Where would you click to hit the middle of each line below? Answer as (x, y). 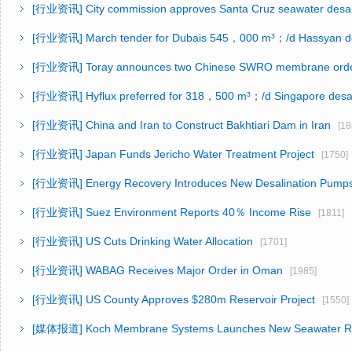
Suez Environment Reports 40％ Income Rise (198, 212)
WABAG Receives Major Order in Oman (184, 270)
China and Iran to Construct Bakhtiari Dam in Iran (208, 125)
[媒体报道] (59, 328)
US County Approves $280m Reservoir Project (200, 299)
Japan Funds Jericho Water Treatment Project (200, 154)
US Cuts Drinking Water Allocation (169, 241)
